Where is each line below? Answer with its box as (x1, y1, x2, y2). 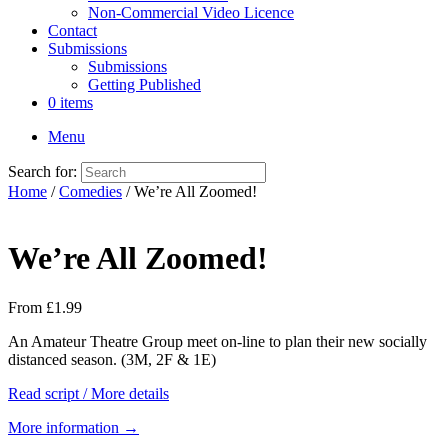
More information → (8, 418, 139, 436)
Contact (48, 22, 97, 39)
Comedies (59, 183, 122, 200)
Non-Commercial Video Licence (88, 4, 294, 21)
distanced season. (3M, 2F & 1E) (8, 350, 216, 368)
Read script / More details (8, 384, 169, 402)
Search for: (8, 163, 77, 180)
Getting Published (88, 76, 201, 93)
